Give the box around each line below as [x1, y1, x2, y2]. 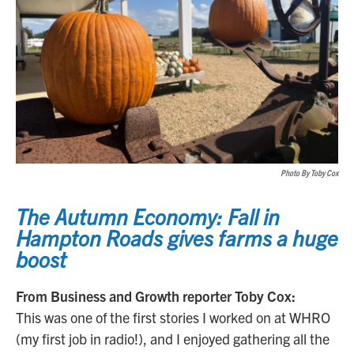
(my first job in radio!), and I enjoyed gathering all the [16, 330, 330, 348]
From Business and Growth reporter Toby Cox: [16, 287, 296, 306]
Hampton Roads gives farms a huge [16, 224, 338, 251]
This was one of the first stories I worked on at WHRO [16, 308, 330, 327]
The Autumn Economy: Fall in [16, 202, 280, 230]
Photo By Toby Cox [281, 167, 338, 179]
